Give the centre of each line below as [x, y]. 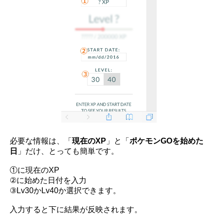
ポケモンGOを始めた [166, 141]
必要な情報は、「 [41, 141]
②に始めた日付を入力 [48, 181]
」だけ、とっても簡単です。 [68, 151]
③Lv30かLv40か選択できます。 [65, 191]
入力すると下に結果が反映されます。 [76, 210]
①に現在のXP [35, 170]
